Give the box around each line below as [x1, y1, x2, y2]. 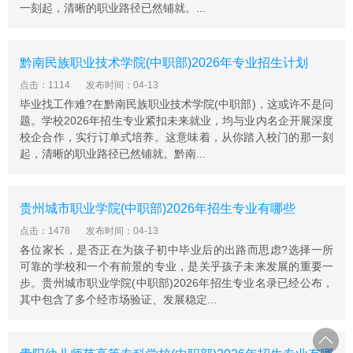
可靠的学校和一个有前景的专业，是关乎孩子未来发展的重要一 [20, 260, 333, 273]
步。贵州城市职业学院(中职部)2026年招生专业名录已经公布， [20, 277, 333, 289]
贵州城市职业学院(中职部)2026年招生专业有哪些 [20, 202, 295, 215]
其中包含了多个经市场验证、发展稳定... [20, 293, 217, 306]
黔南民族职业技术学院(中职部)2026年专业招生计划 [20, 56, 308, 69]
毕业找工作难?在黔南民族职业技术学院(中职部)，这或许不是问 [20, 98, 333, 110]
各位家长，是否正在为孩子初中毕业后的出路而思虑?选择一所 [20, 243, 333, 256]
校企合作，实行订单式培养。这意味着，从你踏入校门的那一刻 [20, 131, 333, 143]
